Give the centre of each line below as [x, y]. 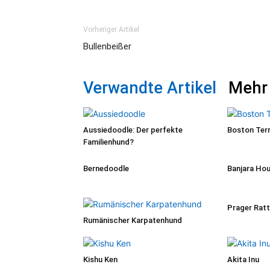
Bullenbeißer [107, 47]
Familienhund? [108, 142]
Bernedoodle [106, 169]
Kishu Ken [100, 260]
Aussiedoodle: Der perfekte [133, 130]
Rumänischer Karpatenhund [133, 221]
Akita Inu [243, 260]
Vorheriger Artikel [111, 30]
